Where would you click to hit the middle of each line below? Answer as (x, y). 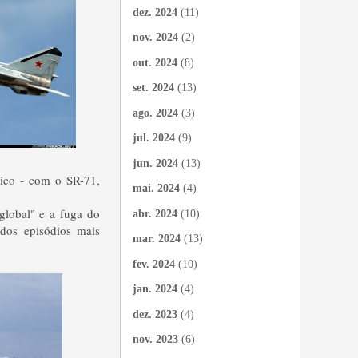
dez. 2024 (155, 12)
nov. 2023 (155, 339)
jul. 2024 (154, 138)
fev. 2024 (154, 264)
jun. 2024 (155, 163)
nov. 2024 (155, 37)
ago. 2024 (155, 113)
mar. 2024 (157, 239)
